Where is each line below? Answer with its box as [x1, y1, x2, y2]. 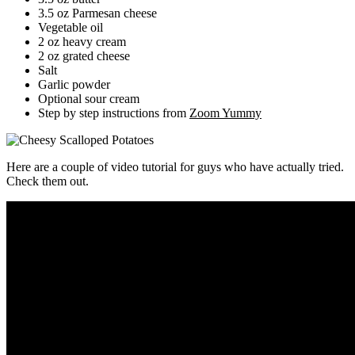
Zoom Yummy [189, 106, 261, 120]
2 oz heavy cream [38, 35, 126, 49]
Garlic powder [38, 78, 110, 92]
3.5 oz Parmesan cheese [38, 6, 157, 21]
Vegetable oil [38, 21, 103, 35]
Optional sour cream [38, 92, 139, 106]
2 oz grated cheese [38, 49, 130, 63]
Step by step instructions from [38, 106, 189, 120]
